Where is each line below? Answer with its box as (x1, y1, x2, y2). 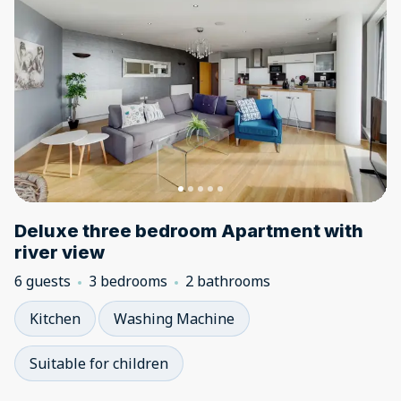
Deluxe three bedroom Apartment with (14, 220, 363, 242)
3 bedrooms (89, 271, 167, 291)
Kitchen (30, 309, 81, 328)
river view (14, 242, 105, 263)
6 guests (14, 271, 71, 291)
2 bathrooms (185, 271, 270, 291)
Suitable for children (30, 354, 168, 373)
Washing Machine (114, 309, 235, 328)
